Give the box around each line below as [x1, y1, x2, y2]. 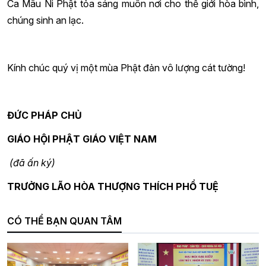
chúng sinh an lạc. [7, 14, 84, 26]
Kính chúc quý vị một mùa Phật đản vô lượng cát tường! [7, 62, 245, 74]
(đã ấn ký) [7, 157, 55, 169]
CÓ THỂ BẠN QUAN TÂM [7, 215, 122, 227]
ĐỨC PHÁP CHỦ [7, 109, 82, 121]
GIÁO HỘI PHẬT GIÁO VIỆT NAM [7, 133, 157, 145]
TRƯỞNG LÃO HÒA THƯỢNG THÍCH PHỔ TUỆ [7, 180, 218, 192]
